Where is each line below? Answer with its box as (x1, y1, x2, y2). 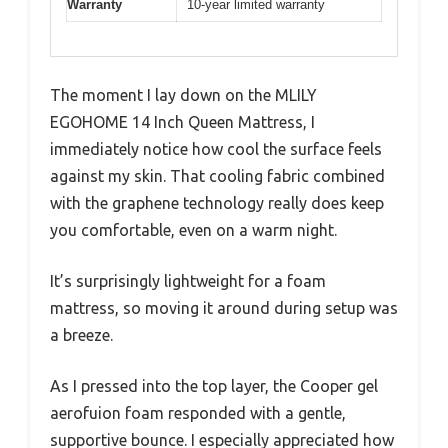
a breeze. (50, 326, 113, 345)
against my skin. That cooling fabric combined (50, 167, 385, 186)
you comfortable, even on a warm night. (50, 221, 337, 240)
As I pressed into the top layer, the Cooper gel (50, 377, 378, 396)
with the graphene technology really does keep (50, 194, 384, 213)
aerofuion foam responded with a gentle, (50, 404, 346, 423)
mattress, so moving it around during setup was (50, 299, 398, 318)
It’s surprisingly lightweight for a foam (50, 272, 326, 291)
